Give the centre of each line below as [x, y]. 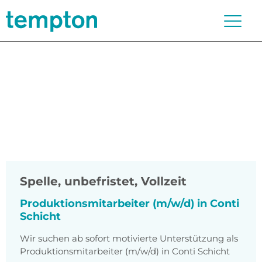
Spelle [39, 182]
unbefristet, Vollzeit [125, 182]
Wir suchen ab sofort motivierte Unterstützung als [129, 239]
